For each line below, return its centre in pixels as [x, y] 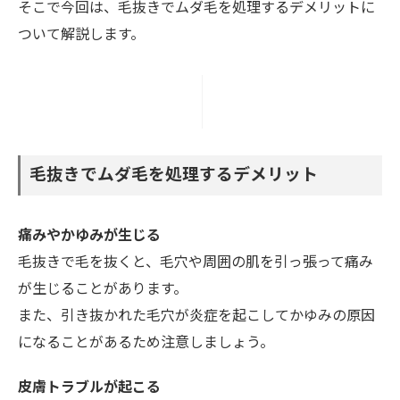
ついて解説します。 [81, 35]
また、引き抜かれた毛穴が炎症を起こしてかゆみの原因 [196, 316]
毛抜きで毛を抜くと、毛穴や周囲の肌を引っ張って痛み [196, 262]
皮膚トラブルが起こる [89, 387]
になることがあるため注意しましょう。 [146, 343]
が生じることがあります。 [103, 289]
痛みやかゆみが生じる [89, 236]
